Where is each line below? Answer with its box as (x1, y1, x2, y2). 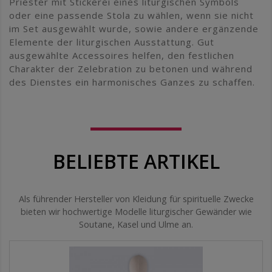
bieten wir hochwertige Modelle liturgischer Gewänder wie (20, 205, 252, 217)
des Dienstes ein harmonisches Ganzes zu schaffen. (9, 75, 255, 88)
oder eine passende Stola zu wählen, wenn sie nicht (9, 8, 254, 21)
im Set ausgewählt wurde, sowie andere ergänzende (9, 22, 259, 35)
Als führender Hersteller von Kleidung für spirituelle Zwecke (18, 192, 254, 205)
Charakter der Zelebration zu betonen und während (9, 62, 253, 75)
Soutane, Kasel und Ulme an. (79, 218, 193, 230)
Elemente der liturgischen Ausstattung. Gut (9, 35, 214, 48)
